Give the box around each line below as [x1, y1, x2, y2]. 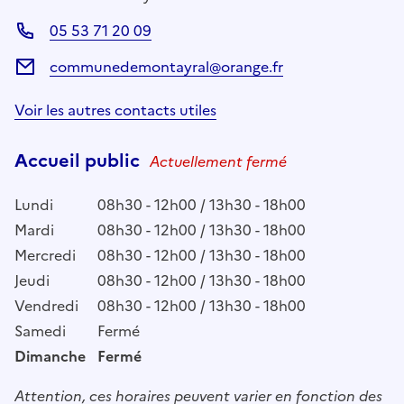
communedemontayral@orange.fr [50, 55, 283, 78]
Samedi [14, 319, 66, 342]
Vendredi [14, 294, 78, 317]
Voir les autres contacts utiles [14, 98, 216, 121]
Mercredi [14, 243, 76, 266]
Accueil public [14, 146, 144, 174]
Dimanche [14, 344, 86, 367]
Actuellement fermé [150, 150, 287, 172]
